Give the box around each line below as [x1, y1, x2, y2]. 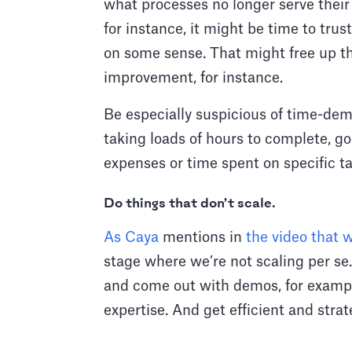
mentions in [159, 230, 246, 245]
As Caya [104, 230, 159, 245]
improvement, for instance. [104, 71, 287, 86]
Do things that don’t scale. [104, 196, 276, 211]
